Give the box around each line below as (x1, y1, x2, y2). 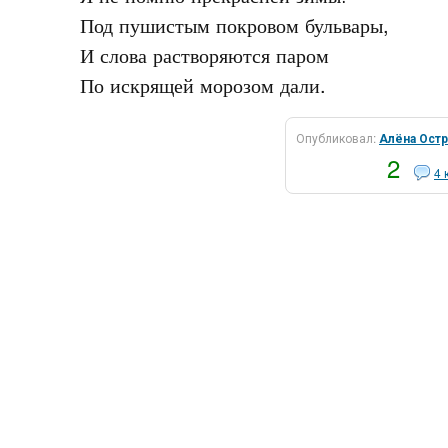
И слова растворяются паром (79, 40, 329, 69)
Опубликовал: (296, 129, 379, 146)
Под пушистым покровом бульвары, (79, 10, 389, 39)
